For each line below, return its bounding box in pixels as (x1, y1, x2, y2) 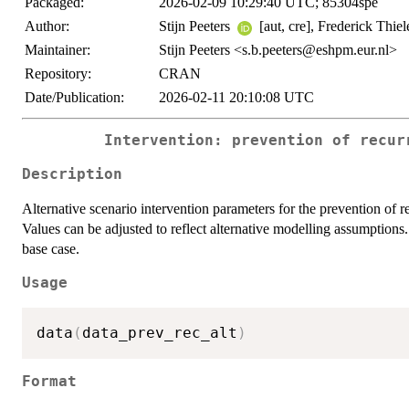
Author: (25, 18, 69, 35)
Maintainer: (25, 42, 90, 58)
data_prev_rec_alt (82, 323, 237, 341)
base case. (22, 240, 79, 257)
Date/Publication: (25, 89, 124, 106)
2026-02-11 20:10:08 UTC (159, 89, 314, 106)
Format (22, 373, 77, 391)
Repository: (25, 66, 91, 82)
